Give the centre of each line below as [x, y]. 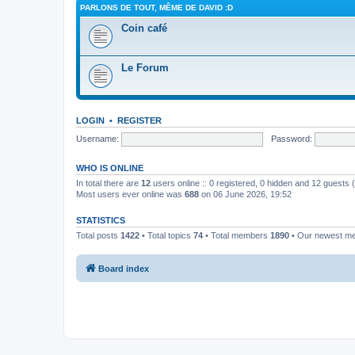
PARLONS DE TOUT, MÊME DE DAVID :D [157, 8]
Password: [291, 138]
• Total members [237, 235]
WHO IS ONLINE [110, 168]
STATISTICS [101, 220]
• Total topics [166, 235]
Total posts [98, 235]
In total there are [109, 183]
